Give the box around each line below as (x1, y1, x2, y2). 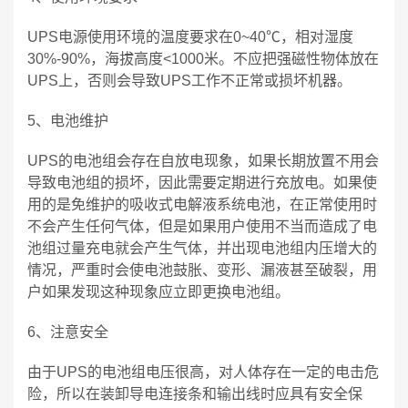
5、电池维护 (27, 113, 108, 128)
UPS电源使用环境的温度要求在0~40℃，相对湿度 (27, 29, 353, 45)
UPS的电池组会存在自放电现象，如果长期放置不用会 (27, 153, 379, 168)
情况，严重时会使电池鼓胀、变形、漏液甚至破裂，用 (27, 262, 377, 278)
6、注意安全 (27, 324, 108, 340)
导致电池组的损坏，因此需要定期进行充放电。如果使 (27, 175, 377, 190)
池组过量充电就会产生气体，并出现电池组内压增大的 (27, 240, 377, 256)
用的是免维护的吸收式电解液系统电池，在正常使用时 (27, 197, 377, 212)
